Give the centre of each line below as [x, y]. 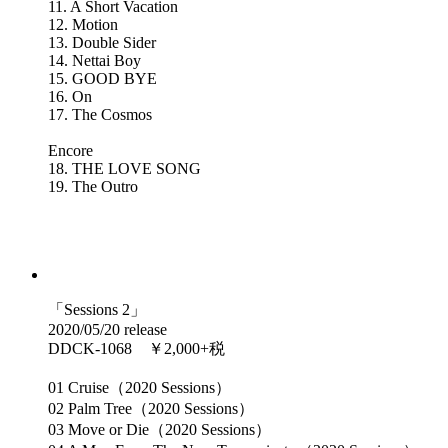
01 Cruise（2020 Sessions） [139, 388]
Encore [70, 151]
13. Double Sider [102, 43]
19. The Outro [93, 187]
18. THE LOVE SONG [124, 169]
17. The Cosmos [100, 115]
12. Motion [83, 25]
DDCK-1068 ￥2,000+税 [136, 349]
